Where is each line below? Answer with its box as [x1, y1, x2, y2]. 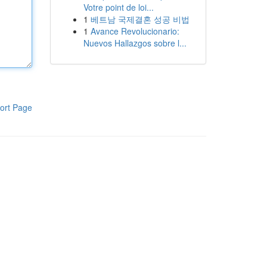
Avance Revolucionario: [90, 25, 179, 37]
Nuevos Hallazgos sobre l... [83, 37, 187, 49]
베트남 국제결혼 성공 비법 [90, 13, 190, 25]
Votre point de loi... [83, 1, 154, 13]
